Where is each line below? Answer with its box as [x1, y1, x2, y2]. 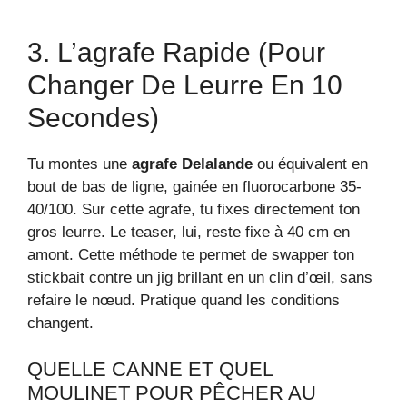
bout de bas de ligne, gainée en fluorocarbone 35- [27, 178, 362, 196]
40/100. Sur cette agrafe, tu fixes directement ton [27, 201, 360, 219]
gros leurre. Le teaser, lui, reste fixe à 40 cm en [27, 223, 350, 242]
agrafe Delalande [132, 155, 253, 174]
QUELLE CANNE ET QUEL [27, 357, 273, 381]
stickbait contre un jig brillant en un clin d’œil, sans [27, 269, 372, 287]
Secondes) [27, 103, 159, 134]
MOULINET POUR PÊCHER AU [27, 381, 316, 404]
